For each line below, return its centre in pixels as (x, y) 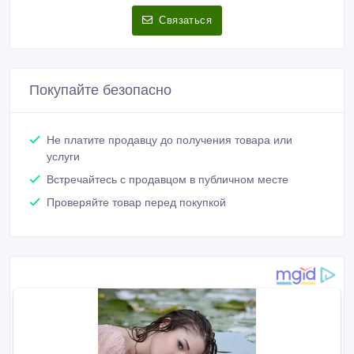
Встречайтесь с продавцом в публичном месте (168, 179)
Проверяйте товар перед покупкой (136, 202)
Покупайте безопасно (100, 90)
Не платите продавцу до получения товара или (169, 139)
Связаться (185, 20)
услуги (63, 156)
